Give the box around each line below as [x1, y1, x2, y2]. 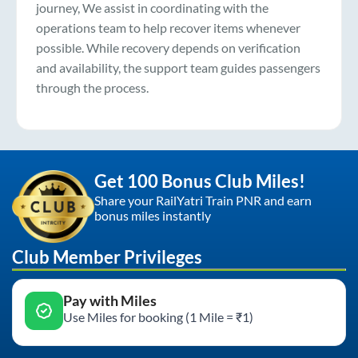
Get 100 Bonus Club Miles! [94, 170, 305, 193]
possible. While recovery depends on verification [36, 40, 300, 56]
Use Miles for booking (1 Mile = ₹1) [63, 309, 253, 325]
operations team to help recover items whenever [36, 20, 300, 36]
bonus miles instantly [94, 208, 211, 224]
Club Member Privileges [12, 246, 202, 268]
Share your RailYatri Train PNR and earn [94, 193, 312, 209]
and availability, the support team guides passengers [36, 60, 320, 76]
